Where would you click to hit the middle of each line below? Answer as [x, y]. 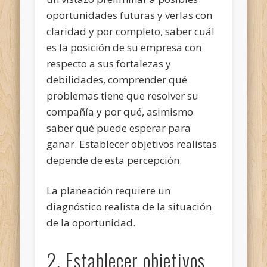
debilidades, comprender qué [117, 79]
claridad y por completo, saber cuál [131, 31]
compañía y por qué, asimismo [120, 111]
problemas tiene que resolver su [123, 95]
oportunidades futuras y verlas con [130, 15]
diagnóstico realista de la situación [129, 206]
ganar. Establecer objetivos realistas [132, 144]
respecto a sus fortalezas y [109, 63]
